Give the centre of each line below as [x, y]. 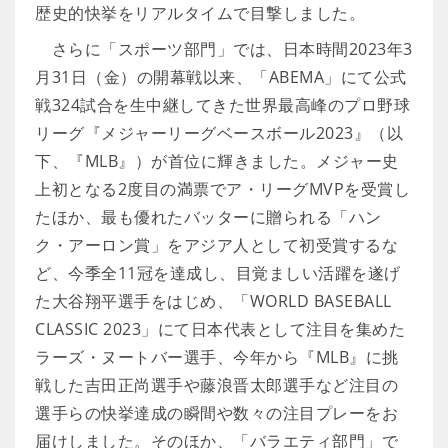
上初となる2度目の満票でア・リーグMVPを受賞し [222, 189]
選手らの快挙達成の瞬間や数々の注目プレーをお [216, 413]
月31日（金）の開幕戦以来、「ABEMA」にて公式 [221, 77]
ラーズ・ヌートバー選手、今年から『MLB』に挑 [217, 357]
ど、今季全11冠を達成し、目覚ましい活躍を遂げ [218, 273]
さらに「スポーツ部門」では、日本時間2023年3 [224, 49]
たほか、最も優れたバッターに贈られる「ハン [208, 217]
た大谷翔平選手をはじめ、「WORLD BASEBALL [213, 301]
